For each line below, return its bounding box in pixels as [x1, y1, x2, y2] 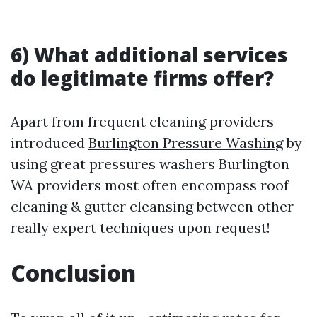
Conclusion [11, 258, 136, 288]
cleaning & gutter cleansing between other [11, 197, 294, 215]
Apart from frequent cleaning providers [11, 113, 274, 130]
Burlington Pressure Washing [88, 134, 283, 151]
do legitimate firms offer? [11, 64, 274, 91]
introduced [11, 134, 88, 151]
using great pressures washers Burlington [11, 155, 289, 173]
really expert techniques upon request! [11, 219, 270, 236]
